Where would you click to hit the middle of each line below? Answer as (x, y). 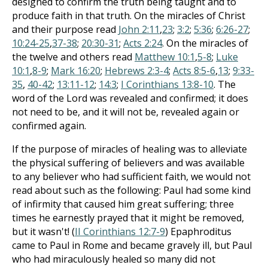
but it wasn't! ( (43, 232)
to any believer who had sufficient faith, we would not (131, 176)
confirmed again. (49, 126)
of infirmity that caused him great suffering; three (123, 204)
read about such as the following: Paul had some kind (131, 190)
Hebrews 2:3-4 (137, 71)
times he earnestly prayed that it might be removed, (128, 218)
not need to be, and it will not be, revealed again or (126, 112)
